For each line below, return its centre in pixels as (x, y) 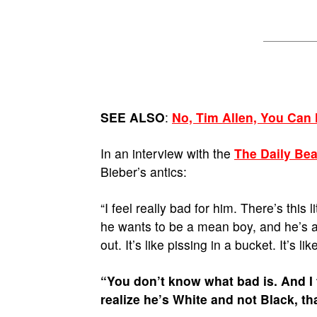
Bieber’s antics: (144, 172)
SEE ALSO (133, 117)
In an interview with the (167, 153)
